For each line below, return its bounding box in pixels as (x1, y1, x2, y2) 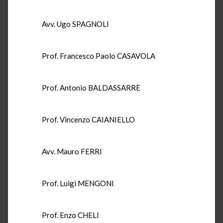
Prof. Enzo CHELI (42, 210, 99, 220)
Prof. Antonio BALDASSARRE (42, 83, 140, 92)
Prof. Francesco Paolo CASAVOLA (42, 51, 155, 60)
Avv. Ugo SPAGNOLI (42, 19, 109, 28)
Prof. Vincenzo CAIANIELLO (42, 114, 135, 124)
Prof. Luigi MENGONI (42, 178, 114, 188)
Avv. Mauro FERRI (42, 146, 102, 156)
